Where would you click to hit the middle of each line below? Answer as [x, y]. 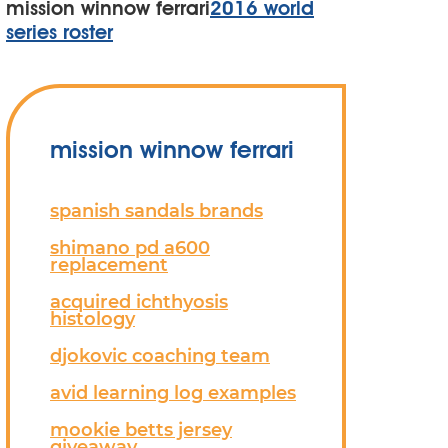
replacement [109, 264]
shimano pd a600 [130, 247]
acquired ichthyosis [139, 301]
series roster [59, 32]
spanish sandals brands [156, 210]
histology [92, 318]
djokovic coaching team [160, 355]
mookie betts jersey [141, 429]
